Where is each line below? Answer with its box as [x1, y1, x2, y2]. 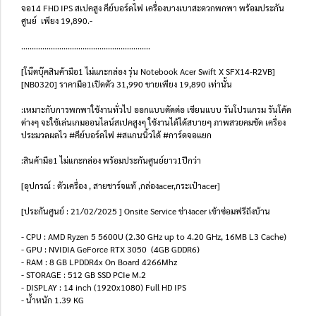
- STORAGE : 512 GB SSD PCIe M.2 [21, 269, 146, 280]
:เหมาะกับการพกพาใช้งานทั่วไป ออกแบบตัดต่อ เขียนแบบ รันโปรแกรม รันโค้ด [21, 104, 291, 115]
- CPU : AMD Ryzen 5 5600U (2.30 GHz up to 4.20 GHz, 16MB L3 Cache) [21, 231, 286, 242]
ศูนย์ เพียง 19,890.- [21, 15, 92, 26]
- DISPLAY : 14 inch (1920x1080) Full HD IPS [21, 281, 188, 293]
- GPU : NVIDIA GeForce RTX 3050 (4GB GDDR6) [21, 243, 200, 255]
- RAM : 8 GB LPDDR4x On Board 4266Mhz [21, 256, 177, 267]
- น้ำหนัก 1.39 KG [21, 294, 84, 305]
